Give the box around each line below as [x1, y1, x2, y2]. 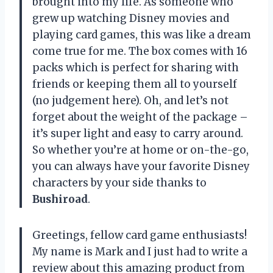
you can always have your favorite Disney [32, 160, 250, 174]
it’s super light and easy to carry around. [32, 127, 243, 141]
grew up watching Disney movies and [32, 12, 229, 26]
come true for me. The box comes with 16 [32, 44, 247, 58]
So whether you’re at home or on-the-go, [32, 143, 249, 157]
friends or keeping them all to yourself [32, 77, 237, 91]
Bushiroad [32, 193, 88, 207]
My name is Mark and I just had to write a [32, 245, 247, 259]
